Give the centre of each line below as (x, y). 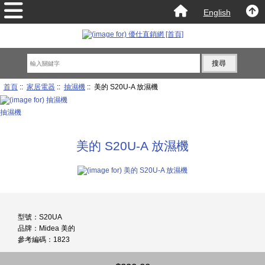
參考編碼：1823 (44, 240)
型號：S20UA (40, 217)
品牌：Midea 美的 (46, 228)
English (217, 12)
